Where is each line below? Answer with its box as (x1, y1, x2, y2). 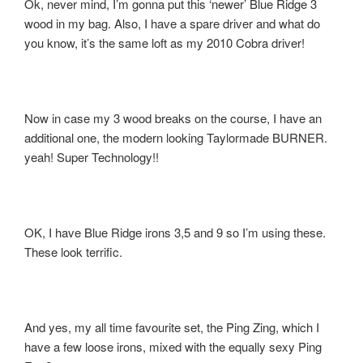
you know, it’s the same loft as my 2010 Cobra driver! (24, 34, 305, 52)
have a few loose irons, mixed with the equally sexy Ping (24, 338, 322, 356)
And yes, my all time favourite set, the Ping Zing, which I (24, 318, 319, 336)
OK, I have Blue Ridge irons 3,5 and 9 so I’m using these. (24, 224, 326, 241)
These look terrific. (24, 243, 122, 261)
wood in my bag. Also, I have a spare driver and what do (24, 15, 320, 32)
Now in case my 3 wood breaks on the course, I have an (24, 109, 322, 127)
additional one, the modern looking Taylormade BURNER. (24, 129, 327, 147)
